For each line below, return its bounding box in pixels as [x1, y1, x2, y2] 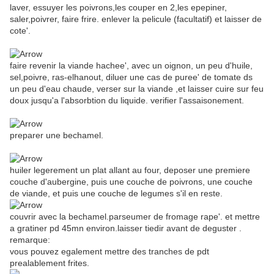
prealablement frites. [10, 258, 89, 268]
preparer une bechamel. [10, 130, 103, 141]
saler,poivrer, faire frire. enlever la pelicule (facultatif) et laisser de [10, 14, 262, 24]
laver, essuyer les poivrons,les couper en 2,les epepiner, [10, 2, 227, 13]
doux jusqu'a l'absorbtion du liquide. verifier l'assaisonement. [10, 95, 244, 106]
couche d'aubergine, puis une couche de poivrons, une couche [10, 177, 253, 187]
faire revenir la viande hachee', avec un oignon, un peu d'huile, [10, 61, 253, 71]
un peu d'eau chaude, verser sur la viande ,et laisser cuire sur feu [10, 84, 264, 94]
